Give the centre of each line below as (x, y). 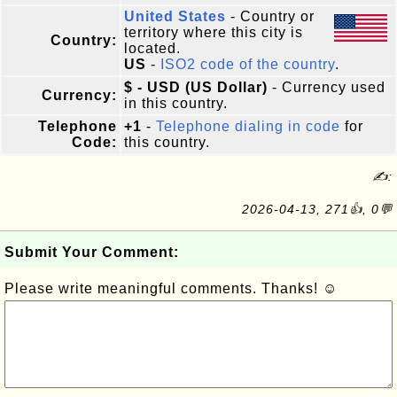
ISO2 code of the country (248, 64)
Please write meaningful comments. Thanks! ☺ (171, 288)
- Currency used (327, 87)
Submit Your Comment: (92, 252)
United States (175, 16)
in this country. (176, 103)
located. (152, 48)
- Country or (270, 16)
